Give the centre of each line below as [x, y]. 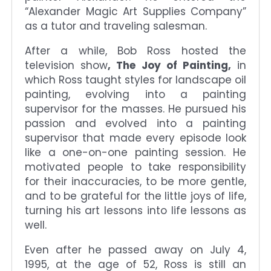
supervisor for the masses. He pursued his [135, 109]
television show [67, 65]
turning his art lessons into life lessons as [135, 210]
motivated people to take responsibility [135, 167]
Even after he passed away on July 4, [135, 250]
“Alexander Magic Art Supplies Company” [135, 11]
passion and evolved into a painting [135, 123]
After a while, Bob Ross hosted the [135, 51]
